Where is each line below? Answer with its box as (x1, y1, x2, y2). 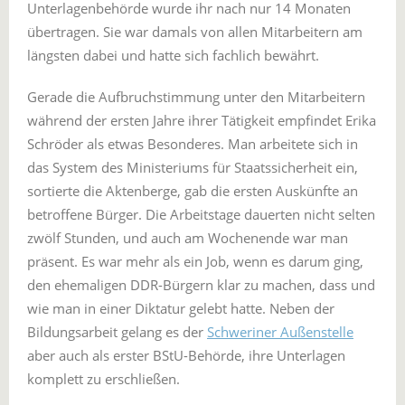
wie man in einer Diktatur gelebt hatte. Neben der (27, 299, 334, 317)
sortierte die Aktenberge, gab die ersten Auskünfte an (27, 182, 358, 200)
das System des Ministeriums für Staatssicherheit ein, (27, 158, 358, 176)
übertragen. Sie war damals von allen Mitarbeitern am (27, 23, 363, 41)
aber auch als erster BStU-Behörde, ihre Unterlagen (27, 346, 345, 364)
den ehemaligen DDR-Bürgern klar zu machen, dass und (27, 276, 375, 294)
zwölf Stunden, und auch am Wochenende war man (27, 229, 348, 247)
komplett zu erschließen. (27, 370, 180, 388)
